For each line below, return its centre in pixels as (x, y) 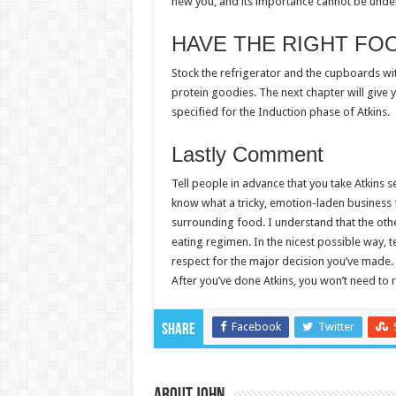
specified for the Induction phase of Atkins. (280, 112)
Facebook (256, 327)
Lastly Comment (247, 154)
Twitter (336, 327)
